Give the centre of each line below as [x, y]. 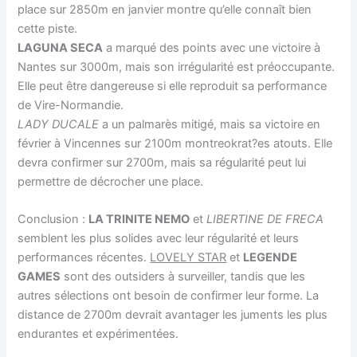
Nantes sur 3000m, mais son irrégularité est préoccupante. [177, 67]
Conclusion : [53, 219]
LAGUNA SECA [61, 47]
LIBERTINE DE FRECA [265, 219]
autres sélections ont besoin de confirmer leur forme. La [169, 295]
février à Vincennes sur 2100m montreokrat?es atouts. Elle [175, 143]
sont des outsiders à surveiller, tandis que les [183, 276]
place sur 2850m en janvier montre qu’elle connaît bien [165, 9]
